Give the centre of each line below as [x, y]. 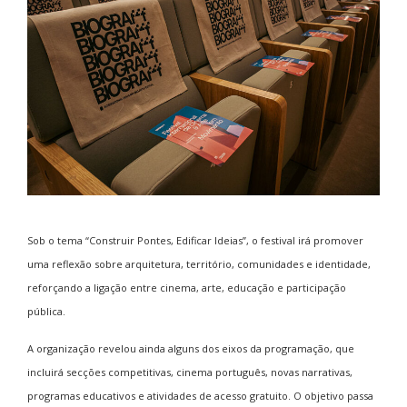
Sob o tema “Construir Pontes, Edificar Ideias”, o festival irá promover [195, 240]
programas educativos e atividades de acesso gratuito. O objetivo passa [200, 395]
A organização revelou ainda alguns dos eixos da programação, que [191, 348]
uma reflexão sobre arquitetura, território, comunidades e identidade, [199, 263]
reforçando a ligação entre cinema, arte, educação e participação [187, 287]
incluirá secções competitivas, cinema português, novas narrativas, [190, 372]
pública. [46, 311]
